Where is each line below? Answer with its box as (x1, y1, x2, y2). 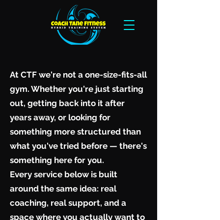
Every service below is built (10, 169, 117, 179)
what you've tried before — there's (10, 141, 147, 151)
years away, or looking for (10, 112, 110, 122)
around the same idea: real (10, 184, 116, 193)
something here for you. (10, 155, 104, 165)
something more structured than (10, 127, 141, 137)
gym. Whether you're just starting (10, 84, 143, 94)
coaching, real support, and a (10, 198, 126, 208)
